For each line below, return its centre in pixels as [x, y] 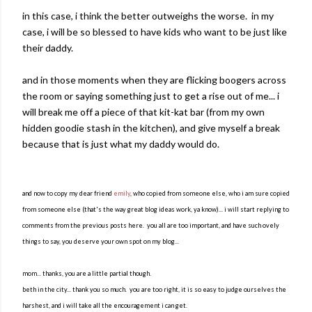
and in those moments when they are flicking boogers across [154, 80]
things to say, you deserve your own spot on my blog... [101, 241]
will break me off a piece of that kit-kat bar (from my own [143, 112]
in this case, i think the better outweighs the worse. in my [148, 16]
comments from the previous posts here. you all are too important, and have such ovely [151, 225]
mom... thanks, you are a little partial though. [87, 273]
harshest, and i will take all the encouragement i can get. [105, 305]
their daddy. [48, 48]
